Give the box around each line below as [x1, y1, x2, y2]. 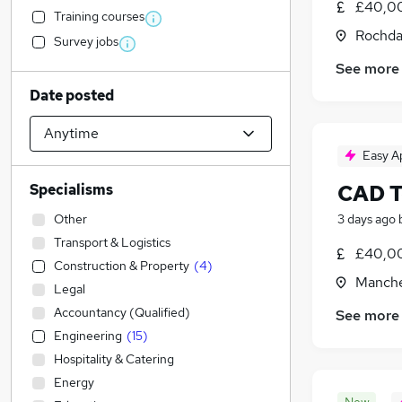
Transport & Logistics [54, 234, 170, 250]
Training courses [54, 8, 144, 24]
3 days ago [337, 211, 396, 228]
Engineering [54, 328, 122, 344]
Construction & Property [54, 258, 189, 274]
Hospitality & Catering [54, 351, 174, 367]
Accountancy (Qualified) [54, 304, 190, 320]
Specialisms [30, 180, 113, 199]
